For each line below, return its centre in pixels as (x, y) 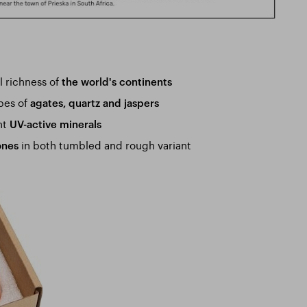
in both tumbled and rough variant (105, 144)
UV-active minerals (55, 124)
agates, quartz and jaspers (94, 102)
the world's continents (116, 81)
